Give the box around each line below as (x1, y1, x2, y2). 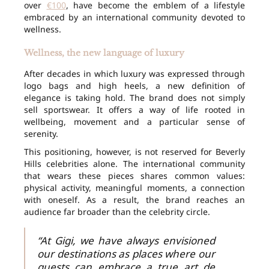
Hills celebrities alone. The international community (24, 158, 245, 170)
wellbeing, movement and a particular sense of (24, 116, 245, 128)
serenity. (24, 128, 58, 140)
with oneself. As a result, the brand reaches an (24, 194, 245, 206)
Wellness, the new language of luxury (24, 47, 184, 59)
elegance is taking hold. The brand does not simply (24, 92, 245, 104)
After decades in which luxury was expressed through (24, 68, 245, 80)
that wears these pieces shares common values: (24, 170, 245, 182)
